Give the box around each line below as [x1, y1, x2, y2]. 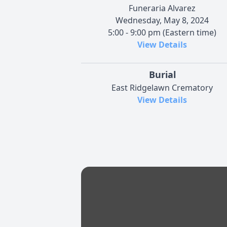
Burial [148, 68, 176, 81]
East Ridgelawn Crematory [111, 82, 213, 93]
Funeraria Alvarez [129, 2, 196, 14]
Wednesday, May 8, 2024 [116, 14, 209, 26]
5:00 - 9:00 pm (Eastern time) [108, 26, 216, 38]
